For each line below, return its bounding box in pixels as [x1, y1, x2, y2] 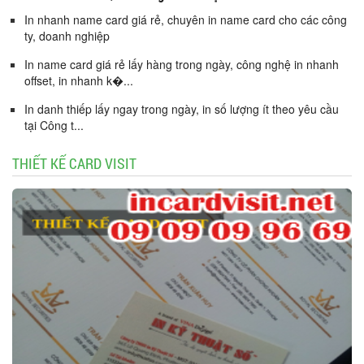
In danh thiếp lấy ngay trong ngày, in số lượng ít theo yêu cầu [24, 100, 339, 117]
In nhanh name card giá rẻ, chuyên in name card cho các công [24, 11, 347, 28]
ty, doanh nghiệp [24, 27, 110, 44]
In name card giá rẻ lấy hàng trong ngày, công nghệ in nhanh [24, 55, 339, 72]
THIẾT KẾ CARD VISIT [12, 153, 136, 173]
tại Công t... [24, 116, 84, 133]
